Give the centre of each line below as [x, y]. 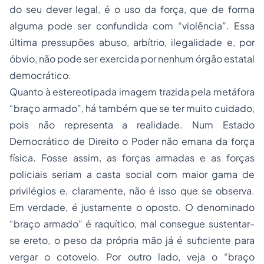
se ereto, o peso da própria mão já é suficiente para [132, 240]
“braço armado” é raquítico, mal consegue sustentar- [132, 224]
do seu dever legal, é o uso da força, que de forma [132, 9]
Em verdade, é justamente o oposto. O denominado [132, 207]
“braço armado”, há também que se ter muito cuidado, [132, 108]
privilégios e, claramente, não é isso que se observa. [132, 191]
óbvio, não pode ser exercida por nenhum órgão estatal [132, 59]
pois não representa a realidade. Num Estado [132, 125]
